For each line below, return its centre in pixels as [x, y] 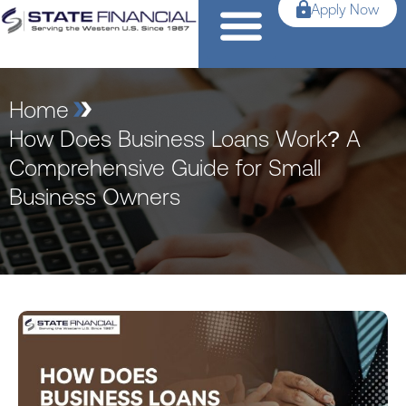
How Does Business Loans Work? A [185, 139]
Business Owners [95, 197]
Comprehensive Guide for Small [165, 168]
